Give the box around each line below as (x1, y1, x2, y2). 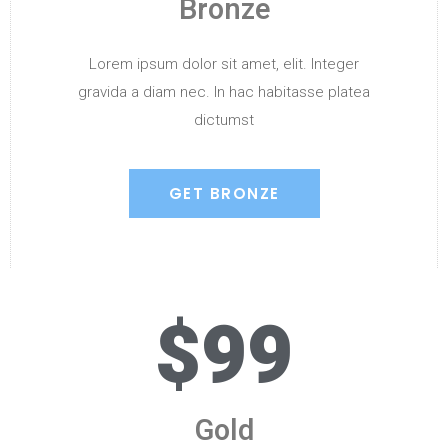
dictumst (194, 110, 254, 129)
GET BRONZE (168, 182, 280, 204)
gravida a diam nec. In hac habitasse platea (78, 82, 370, 101)
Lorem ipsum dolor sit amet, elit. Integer (89, 54, 359, 73)
